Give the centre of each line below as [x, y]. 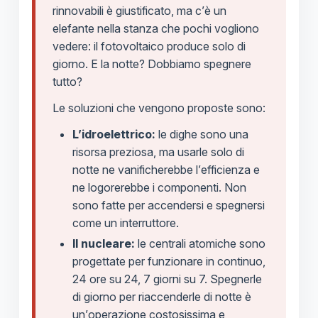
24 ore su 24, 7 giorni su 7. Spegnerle [167, 279]
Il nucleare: [103, 244]
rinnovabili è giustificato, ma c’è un [139, 11]
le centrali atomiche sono [200, 244]
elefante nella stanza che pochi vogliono [155, 29]
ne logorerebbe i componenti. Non [159, 188]
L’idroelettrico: [114, 135]
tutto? [67, 82]
